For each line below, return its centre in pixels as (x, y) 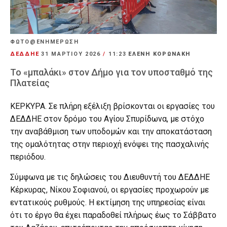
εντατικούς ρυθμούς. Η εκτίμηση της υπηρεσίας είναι (108, 202)
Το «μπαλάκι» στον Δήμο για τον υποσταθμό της (111, 72)
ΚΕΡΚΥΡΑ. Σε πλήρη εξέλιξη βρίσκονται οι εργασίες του (112, 106)
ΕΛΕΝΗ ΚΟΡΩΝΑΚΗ (160, 54)
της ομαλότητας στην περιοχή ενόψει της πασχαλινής (110, 144)
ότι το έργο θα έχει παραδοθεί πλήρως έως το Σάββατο (113, 215)
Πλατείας (30, 83)
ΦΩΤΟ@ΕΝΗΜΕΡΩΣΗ (45, 42)
